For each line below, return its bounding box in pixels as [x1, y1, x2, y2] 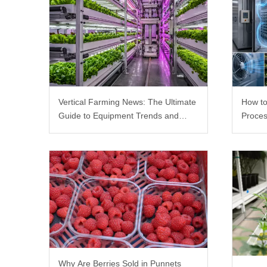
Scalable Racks [58, 124, 116, 134]
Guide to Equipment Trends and [58, 110, 179, 120]
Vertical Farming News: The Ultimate [58, 97, 196, 107]
